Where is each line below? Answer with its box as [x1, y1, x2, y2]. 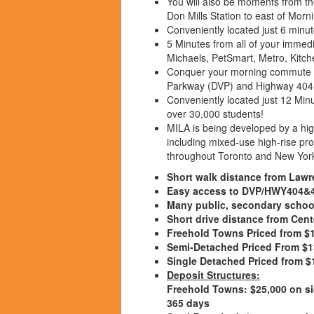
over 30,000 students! [167, 106, 264, 121]
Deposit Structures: [167, 267, 260, 282]
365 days [167, 295, 210, 310]
